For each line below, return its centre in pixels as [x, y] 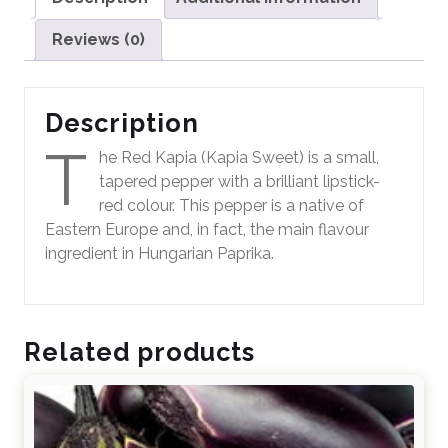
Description [122, 122]
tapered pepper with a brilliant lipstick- [239, 181]
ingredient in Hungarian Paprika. [159, 253]
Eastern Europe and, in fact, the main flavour [207, 229]
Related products [139, 351]
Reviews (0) [98, 39]
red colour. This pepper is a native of [231, 205]
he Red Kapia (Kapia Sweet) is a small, [239, 157]
